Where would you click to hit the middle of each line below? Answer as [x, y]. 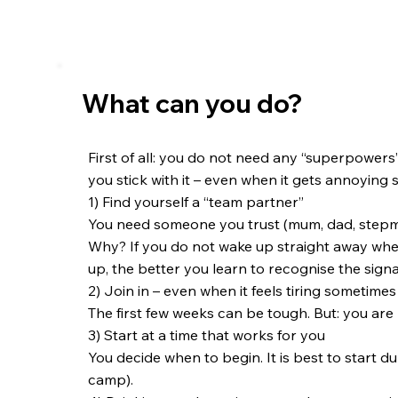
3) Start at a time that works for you [207, 335]
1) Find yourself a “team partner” [196, 202]
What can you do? [191, 103]
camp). [111, 380]
